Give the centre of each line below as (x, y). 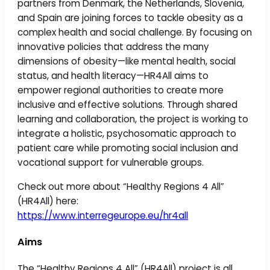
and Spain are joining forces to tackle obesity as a (130, 18)
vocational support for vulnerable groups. (112, 163)
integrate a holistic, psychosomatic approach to (127, 134)
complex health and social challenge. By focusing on (135, 33)
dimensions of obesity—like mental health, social (127, 61)
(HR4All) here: (48, 201)
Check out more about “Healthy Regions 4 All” (121, 186)
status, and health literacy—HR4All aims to (113, 76)
